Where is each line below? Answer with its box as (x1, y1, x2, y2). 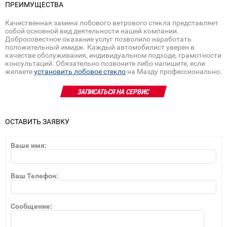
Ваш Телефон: (11, 172, 58, 180)
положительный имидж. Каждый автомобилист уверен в (5, 43, 195, 51)
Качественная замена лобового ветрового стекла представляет (5, 19, 218, 27)
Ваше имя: (11, 141, 47, 149)
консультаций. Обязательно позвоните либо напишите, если (5, 59, 205, 67)
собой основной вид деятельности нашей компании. (5, 27, 179, 35)
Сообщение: (11, 202, 52, 210)
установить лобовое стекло (34, 67, 126, 75)
